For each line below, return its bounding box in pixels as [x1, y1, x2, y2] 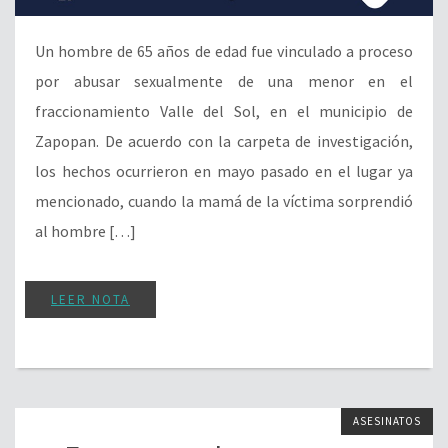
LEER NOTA [51, 291, 130, 309]
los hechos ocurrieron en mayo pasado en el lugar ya [35, 161, 413, 182]
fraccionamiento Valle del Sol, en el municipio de [35, 101, 413, 122]
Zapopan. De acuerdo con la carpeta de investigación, [35, 131, 413, 152]
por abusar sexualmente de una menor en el [35, 71, 413, 92]
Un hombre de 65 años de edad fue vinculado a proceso [35, 41, 413, 62]
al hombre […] [35, 221, 136, 242]
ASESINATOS [353, 414, 421, 429]
